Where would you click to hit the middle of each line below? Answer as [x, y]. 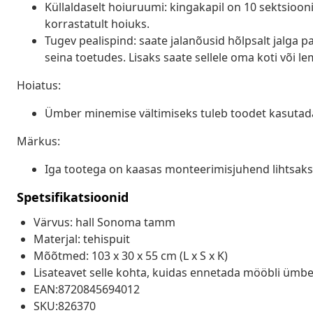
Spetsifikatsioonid [73, 197]
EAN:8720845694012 [87, 289]
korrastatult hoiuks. [97, 23]
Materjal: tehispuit [82, 239]
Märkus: [38, 141]
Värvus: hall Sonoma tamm [104, 222]
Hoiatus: [39, 85]
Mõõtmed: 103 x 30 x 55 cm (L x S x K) [131, 255]
